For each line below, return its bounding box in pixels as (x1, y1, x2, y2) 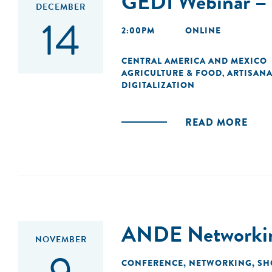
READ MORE (185, 115, 248, 129)
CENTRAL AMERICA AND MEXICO (121, 55, 267, 67)
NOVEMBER (35, 233, 87, 246)
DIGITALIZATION (121, 79, 195, 91)
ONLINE (185, 24, 221, 36)
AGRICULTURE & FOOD (121, 67, 222, 79)
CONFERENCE (121, 257, 183, 269)
